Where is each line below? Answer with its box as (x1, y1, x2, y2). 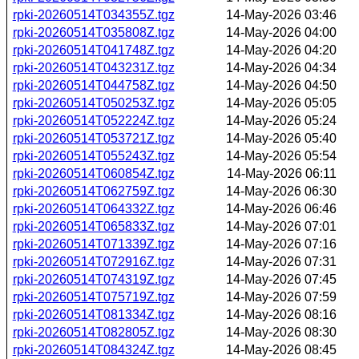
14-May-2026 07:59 (226, 289, 337, 304)
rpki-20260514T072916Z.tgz (12, 254, 175, 268)
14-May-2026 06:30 (226, 184, 337, 198)
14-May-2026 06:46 (226, 201, 337, 216)
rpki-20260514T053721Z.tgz (12, 131, 175, 145)
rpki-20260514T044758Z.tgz (12, 78, 175, 92)
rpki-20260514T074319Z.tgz (12, 272, 175, 286)
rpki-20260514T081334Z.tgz (12, 307, 175, 321)
